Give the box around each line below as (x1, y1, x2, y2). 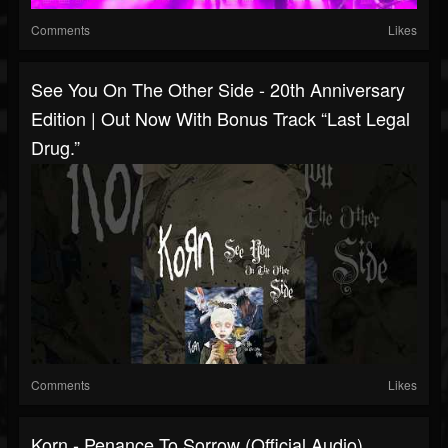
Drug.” (31, 134, 80, 161)
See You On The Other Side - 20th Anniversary (31, 76, 405, 103)
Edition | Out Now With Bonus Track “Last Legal (31, 105, 410, 132)
